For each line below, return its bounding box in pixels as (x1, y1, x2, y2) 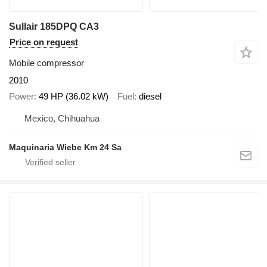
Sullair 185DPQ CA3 (9, 21, 99, 32)
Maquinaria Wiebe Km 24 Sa (9, 142, 122, 153)
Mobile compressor (9, 58, 84, 69)
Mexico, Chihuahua (24, 113, 100, 124)
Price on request (10, 37, 78, 48)
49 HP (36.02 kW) (39, 91, 108, 101)
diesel (139, 91, 162, 101)
